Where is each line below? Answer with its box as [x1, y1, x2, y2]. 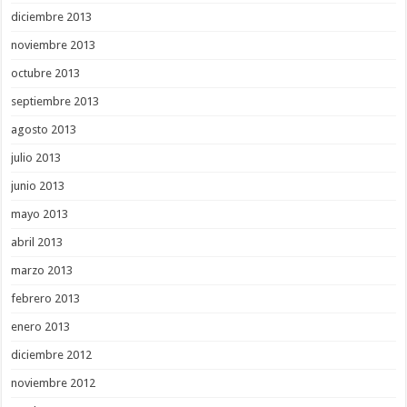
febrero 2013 [11, 292, 81, 306]
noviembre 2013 [11, 38, 96, 53]
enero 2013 [11, 320, 71, 334]
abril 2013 [11, 235, 64, 250]
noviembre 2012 [11, 376, 96, 391]
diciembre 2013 [11, 10, 93, 25]
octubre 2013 [11, 66, 81, 81]
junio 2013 [11, 179, 65, 194]
